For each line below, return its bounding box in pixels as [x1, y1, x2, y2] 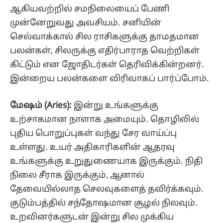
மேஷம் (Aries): [10, 100, 74, 111]
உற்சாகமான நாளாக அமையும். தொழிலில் [10, 114, 199, 125]
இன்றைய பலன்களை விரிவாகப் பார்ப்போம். [10, 73, 209, 84]
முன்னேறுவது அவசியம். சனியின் [10, 17, 161, 28]
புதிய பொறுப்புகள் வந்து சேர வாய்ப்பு [10, 128, 177, 139]
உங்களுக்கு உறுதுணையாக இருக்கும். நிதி [10, 156, 203, 167]
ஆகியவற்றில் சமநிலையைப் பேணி [10, 3, 169, 14]
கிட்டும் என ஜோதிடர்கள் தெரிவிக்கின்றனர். [10, 59, 204, 70]
